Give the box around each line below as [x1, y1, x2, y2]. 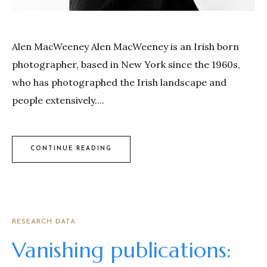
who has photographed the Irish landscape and [12, 76, 226, 88]
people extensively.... [12, 94, 104, 106]
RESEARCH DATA [12, 218, 76, 225]
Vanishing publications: [12, 236, 231, 263]
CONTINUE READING [30, 145, 112, 153]
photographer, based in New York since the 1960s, [12, 58, 240, 70]
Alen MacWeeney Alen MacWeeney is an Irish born [12, 40, 239, 52]
